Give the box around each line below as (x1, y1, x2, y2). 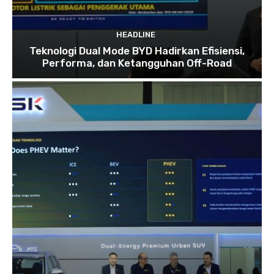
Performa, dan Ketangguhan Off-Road (42, 56, 232, 69)
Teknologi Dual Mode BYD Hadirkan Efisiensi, (29, 44, 245, 57)
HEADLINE (116, 29, 155, 39)
